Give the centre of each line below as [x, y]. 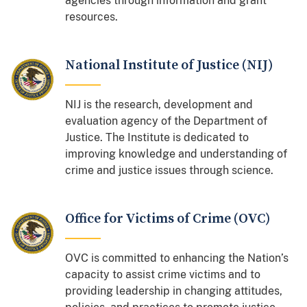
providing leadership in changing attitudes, [174, 291]
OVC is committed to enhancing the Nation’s [177, 258]
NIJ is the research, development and [159, 104]
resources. [92, 16]
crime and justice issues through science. [170, 170]
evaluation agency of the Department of [167, 121]
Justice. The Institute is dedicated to [157, 137]
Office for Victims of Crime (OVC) [168, 219]
